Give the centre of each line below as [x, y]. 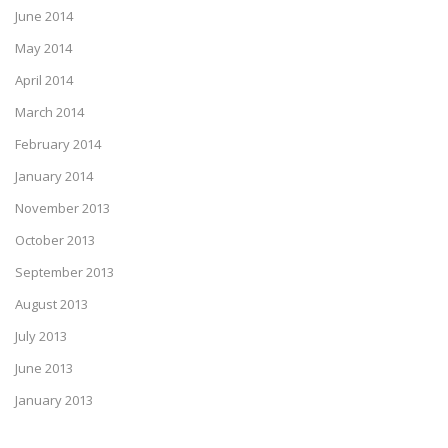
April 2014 [44, 80]
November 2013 [62, 208]
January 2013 [54, 400]
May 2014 [43, 48]
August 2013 [51, 304]
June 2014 [44, 16]
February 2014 [58, 144]
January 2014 [54, 176]
